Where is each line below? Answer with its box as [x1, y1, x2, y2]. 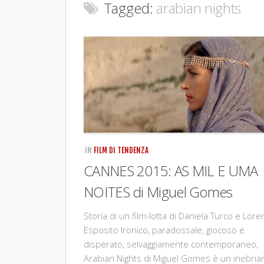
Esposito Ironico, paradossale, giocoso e [84, 223, 245, 236]
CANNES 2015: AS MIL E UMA [84, 160, 258, 180]
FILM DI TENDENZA [94, 145, 148, 155]
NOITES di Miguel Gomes [84, 181, 233, 202]
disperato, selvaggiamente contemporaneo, [84, 237, 258, 250]
